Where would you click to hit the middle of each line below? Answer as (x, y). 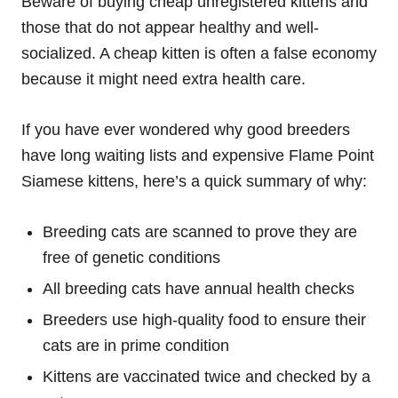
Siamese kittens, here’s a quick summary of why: (194, 182)
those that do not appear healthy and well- (170, 28)
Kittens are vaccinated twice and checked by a (207, 377)
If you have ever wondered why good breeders (186, 130)
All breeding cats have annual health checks (199, 289)
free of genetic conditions (131, 258)
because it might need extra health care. (163, 80)
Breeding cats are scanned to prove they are (200, 232)
